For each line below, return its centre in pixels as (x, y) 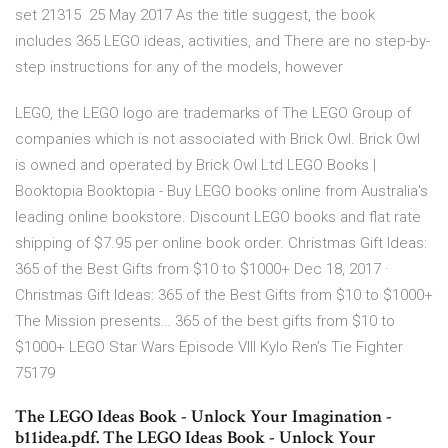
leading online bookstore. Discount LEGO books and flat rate (218, 217)
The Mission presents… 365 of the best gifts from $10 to (205, 321)
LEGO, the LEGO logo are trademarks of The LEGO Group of (213, 113)
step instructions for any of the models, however (181, 67)
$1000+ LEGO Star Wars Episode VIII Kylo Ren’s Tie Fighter (209, 347)
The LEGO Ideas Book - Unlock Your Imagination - (203, 417)
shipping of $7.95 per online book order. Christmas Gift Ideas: (221, 243)
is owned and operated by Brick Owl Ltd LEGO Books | (195, 165)
